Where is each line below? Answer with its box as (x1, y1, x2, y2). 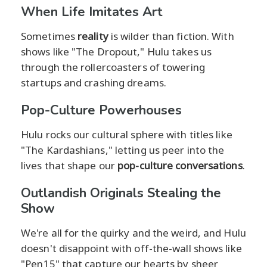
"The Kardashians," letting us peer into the (21, 142, 225, 157)
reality (77, 29, 108, 43)
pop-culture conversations (117, 158, 243, 172)
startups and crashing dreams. (21, 75, 166, 89)
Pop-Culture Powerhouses (21, 101, 182, 119)
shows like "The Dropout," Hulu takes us (21, 44, 212, 58)
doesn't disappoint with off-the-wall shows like (21, 241, 242, 255)
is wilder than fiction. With (108, 29, 234, 43)
